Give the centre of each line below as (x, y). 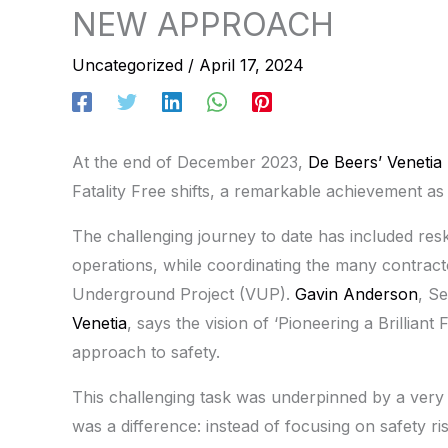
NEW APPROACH (203, 24)
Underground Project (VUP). (183, 293)
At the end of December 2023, (190, 161)
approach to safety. (146, 351)
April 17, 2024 (251, 64)
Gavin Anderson (356, 293)
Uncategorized (127, 64)
